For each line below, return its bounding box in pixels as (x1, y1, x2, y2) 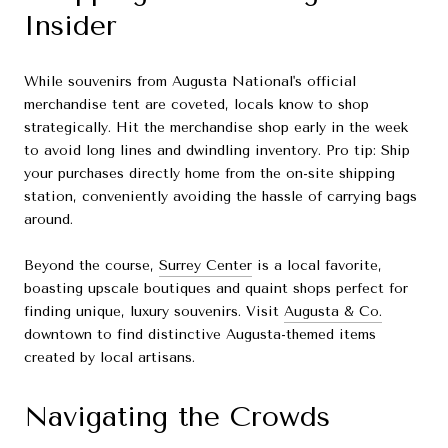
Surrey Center (159, 257, 252, 275)
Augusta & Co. (284, 303, 382, 321)
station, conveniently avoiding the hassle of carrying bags (24, 188, 417, 206)
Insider (24, 8, 117, 42)
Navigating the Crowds (24, 400, 330, 434)
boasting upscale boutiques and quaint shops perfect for (24, 280, 408, 298)
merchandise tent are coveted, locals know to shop (24, 96, 369, 114)
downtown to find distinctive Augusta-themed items (24, 326, 376, 344)
